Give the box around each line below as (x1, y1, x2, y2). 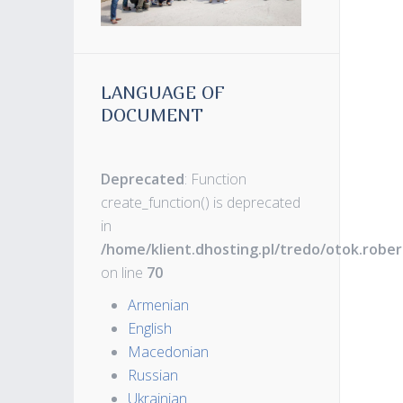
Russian (128, 364, 178, 385)
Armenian (128, 294, 189, 315)
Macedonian (128, 341, 209, 362)
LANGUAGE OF (101, 81, 225, 103)
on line (101, 262, 147, 282)
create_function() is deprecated (101, 192, 300, 212)
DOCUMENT (101, 103, 203, 125)
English (128, 318, 172, 338)
